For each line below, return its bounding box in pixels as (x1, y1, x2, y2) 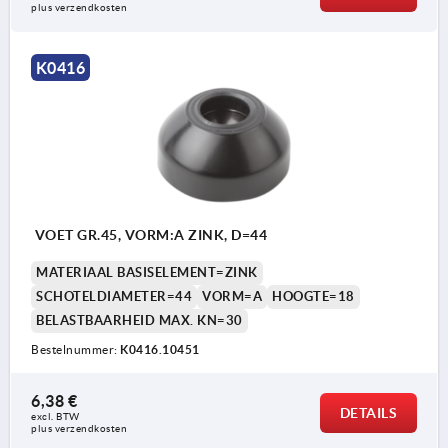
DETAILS (339, 405, 397, 422)
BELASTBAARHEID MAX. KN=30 (36, 313, 243, 329)
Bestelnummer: (31, 343, 120, 357)
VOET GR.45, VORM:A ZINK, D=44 (31, 227, 267, 244)
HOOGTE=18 (272, 289, 355, 305)
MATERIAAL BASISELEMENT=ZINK (36, 265, 258, 281)
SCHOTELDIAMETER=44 (36, 289, 192, 305)
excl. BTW (31, 411, 82, 423)
